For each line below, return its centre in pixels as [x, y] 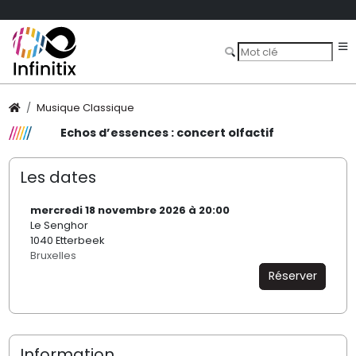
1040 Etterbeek [67, 241]
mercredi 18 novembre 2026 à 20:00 [130, 211]
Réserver [292, 276]
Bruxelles [53, 256]
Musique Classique [86, 108]
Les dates [58, 177]
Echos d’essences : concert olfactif [167, 133]
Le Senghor [59, 226]
